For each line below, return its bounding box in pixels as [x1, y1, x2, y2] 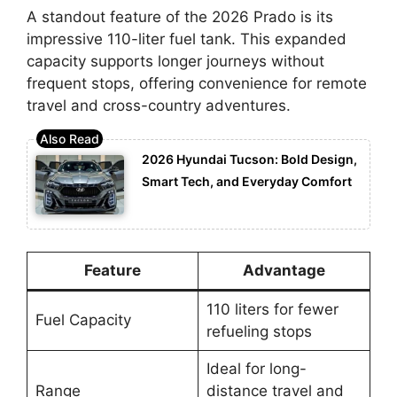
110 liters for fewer [206, 300, 339, 319]
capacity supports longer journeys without [27, 51, 324, 70]
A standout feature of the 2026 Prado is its [27, 7, 333, 26]
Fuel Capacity [35, 311, 131, 330]
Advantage [243, 261, 325, 280]
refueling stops [206, 323, 312, 341]
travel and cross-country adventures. [27, 96, 291, 114]
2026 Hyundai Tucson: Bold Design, [142, 152, 357, 167]
